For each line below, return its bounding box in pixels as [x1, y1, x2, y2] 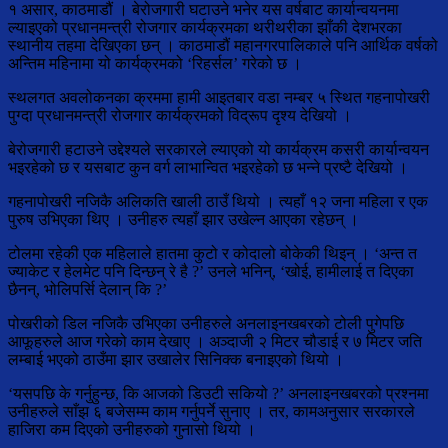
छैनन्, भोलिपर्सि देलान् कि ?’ [8, 281, 167, 299]
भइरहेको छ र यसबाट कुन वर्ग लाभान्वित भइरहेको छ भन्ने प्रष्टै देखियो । [8, 159, 408, 177]
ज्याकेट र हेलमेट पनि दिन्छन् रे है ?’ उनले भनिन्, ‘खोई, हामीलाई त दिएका [8, 263, 414, 281]
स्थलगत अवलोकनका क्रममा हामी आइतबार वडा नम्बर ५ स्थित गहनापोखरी [8, 89, 430, 107]
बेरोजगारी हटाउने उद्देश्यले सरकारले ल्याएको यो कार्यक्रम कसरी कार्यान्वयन [8, 141, 429, 159]
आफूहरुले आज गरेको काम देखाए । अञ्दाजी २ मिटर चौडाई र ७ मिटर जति [8, 333, 422, 351]
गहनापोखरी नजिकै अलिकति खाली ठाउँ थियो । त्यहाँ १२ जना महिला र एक [8, 193, 428, 211]
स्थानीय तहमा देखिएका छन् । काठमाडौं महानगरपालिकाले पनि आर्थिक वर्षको [8, 37, 438, 55]
